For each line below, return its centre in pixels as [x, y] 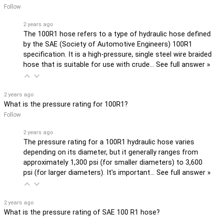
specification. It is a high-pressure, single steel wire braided [117, 54]
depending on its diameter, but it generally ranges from [111, 152]
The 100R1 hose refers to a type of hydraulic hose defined [117, 34]
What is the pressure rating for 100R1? [66, 104]
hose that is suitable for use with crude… [90, 64]
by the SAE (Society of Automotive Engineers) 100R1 [108, 44]
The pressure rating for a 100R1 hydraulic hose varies [109, 142]
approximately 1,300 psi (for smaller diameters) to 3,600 [113, 162]
